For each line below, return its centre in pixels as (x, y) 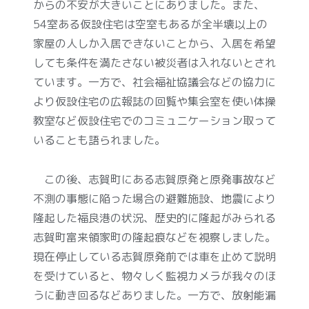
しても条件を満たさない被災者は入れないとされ (154, 62)
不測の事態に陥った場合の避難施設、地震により (154, 198)
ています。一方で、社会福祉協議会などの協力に (154, 82)
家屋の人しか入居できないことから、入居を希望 (154, 43)
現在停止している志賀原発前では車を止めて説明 (154, 256)
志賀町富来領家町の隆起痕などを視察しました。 (154, 237)
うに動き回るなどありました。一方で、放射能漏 (154, 295)
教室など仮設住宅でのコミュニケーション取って (154, 120)
